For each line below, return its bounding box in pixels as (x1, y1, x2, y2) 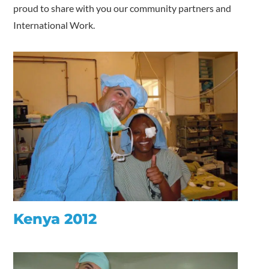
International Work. (13, 19, 95, 31)
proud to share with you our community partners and (13, 2, 232, 14)
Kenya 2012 (13, 210, 97, 228)
